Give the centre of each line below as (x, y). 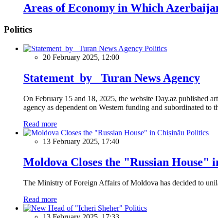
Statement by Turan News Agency (112, 78)
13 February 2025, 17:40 (81, 141)
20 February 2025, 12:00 (81, 57)
